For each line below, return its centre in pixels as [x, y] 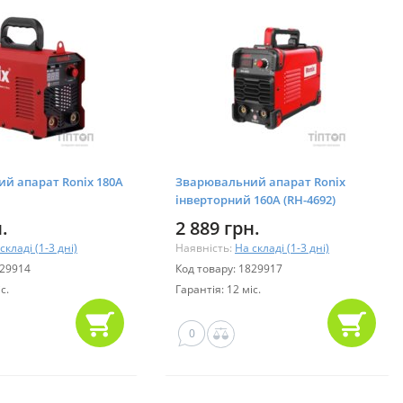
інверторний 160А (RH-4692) [255, 199]
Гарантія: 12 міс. [218, 289]
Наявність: [205, 247]
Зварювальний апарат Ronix [260, 181]
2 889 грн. [218, 228]
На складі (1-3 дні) [282, 247]
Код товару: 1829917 [229, 268]
